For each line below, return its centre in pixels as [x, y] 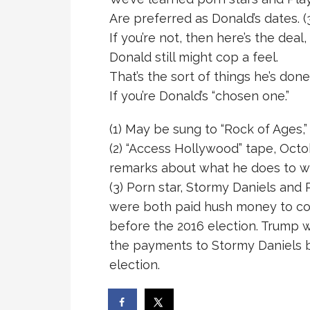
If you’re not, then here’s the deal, [208, 38]
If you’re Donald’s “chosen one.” [199, 96]
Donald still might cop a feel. [194, 57]
